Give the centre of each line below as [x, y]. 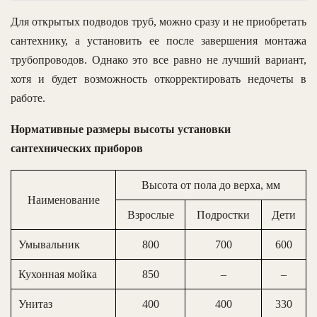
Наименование [63, 200]
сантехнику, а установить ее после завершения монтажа [158, 40]
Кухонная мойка [58, 274]
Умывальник [49, 244]
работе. [28, 98]
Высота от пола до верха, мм [211, 185]
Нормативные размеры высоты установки [121, 129]
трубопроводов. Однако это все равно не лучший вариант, [158, 59]
